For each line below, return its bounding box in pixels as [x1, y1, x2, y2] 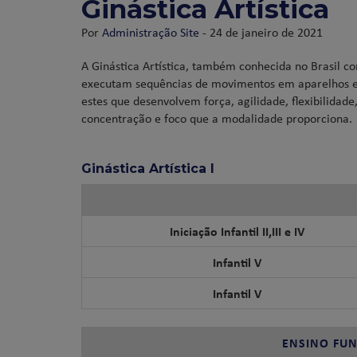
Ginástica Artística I [81, 161, 214, 176]
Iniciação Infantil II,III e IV [170, 222, 304, 240]
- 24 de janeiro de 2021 [199, 23, 323, 41]
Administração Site [102, 23, 199, 41]
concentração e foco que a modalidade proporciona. [81, 109, 352, 127]
